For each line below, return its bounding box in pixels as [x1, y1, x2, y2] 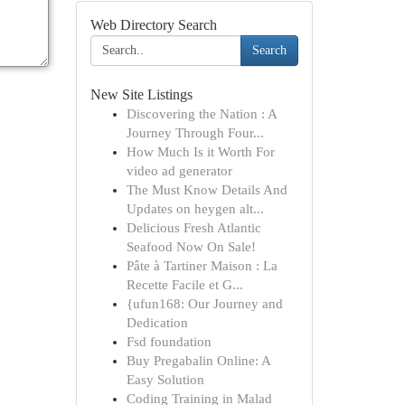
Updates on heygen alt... [126, 202, 264, 216]
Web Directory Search [89, 17, 217, 33]
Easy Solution [126, 372, 204, 387]
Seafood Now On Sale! [126, 240, 256, 254]
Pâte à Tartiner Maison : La [126, 259, 278, 273]
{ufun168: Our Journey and [126, 297, 283, 311]
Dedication [126, 316, 188, 330]
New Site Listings [89, 87, 193, 102]
